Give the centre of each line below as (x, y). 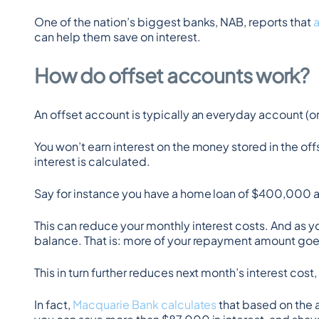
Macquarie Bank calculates (145, 304)
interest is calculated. (92, 161)
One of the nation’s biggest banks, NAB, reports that (174, 22)
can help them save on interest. (117, 37)
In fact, (53, 304)
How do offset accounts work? (172, 75)
